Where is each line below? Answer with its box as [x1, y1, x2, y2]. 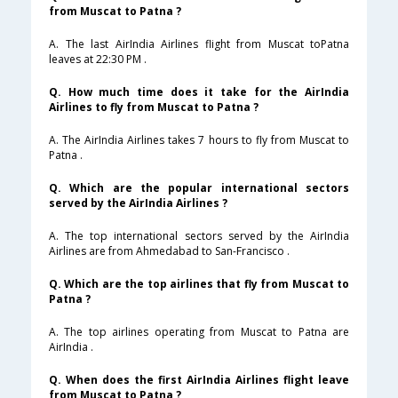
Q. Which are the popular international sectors [49, 180, 349, 196]
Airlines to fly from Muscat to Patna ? [49, 99, 259, 115]
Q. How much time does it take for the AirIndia [49, 84, 349, 100]
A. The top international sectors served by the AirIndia [49, 228, 349, 244]
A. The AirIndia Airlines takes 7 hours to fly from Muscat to [49, 132, 349, 148]
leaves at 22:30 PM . [49, 52, 147, 68]
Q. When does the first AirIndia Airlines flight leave [49, 372, 349, 388]
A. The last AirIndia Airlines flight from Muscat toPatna [49, 36, 349, 52]
